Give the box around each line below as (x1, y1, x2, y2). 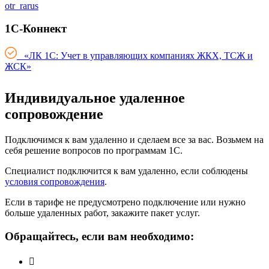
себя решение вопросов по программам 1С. (5, 145, 183, 156)
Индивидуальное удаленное (5, 90, 185, 106)
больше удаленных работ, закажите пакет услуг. (5, 208, 200, 219)
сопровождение (5, 106, 103, 122)
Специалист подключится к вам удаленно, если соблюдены (5, 166, 248, 177)
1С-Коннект (5, 22, 67, 35)
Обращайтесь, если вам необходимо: (5, 229, 194, 243)
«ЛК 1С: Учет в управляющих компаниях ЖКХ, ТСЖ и (17, 50, 253, 61)
